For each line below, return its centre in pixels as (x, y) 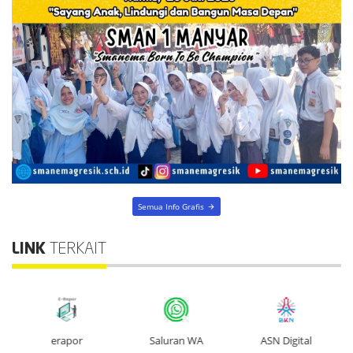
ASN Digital (286, 340)
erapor (67, 340)
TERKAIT (78, 249)
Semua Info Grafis (171, 206)
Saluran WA (176, 340)
